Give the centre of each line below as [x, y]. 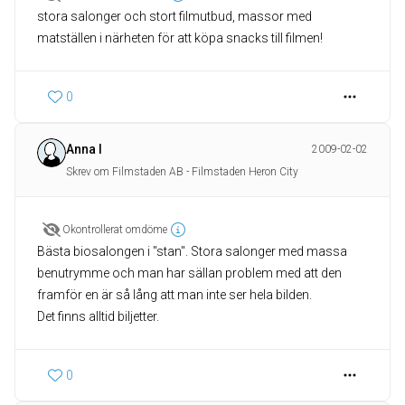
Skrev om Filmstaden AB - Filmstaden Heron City [182, 172]
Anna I [84, 150]
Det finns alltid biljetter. [98, 317]
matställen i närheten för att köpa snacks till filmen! [180, 38]
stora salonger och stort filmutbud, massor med [174, 17]
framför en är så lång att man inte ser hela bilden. [174, 295]
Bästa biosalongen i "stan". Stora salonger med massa [192, 252]
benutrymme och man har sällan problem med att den [189, 273]
